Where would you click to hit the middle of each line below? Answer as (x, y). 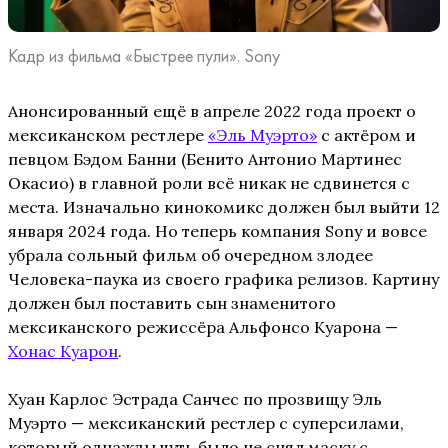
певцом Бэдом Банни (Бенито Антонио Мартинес (205, 158)
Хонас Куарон (63, 350)
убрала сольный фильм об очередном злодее (190, 254)
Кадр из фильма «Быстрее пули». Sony (144, 55)
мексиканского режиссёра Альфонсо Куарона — (203, 326)
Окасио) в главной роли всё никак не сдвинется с (209, 182)
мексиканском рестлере (108, 134)
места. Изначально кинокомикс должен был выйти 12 (224, 206)
